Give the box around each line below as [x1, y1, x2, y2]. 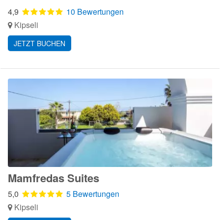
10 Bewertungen [66, 6, 124, 17]
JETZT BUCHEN [14, 38, 65, 48]
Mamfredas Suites [8, 170, 99, 186]
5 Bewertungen [66, 188, 119, 199]
